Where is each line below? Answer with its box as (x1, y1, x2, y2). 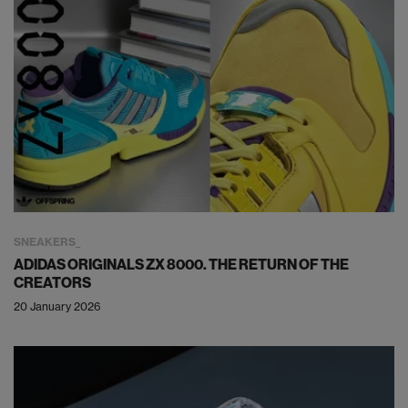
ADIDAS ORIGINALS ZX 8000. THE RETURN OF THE (14, 254, 349, 273)
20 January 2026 (14, 299, 101, 313)
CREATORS (14, 272, 91, 291)
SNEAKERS (14, 234, 76, 249)
